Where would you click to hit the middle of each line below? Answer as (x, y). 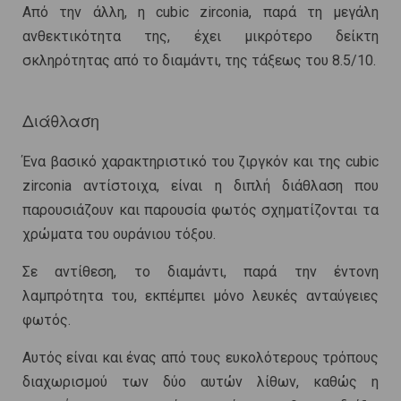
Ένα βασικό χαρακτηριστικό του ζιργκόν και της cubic (200, 162)
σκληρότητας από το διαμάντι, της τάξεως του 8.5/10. (199, 61)
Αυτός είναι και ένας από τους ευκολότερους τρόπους (200, 358)
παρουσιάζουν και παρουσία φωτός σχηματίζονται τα (200, 210)
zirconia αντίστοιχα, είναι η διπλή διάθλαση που (200, 186)
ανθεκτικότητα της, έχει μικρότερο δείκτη (200, 37)
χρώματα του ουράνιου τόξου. (119, 235)
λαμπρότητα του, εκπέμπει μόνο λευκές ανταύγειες (200, 296)
